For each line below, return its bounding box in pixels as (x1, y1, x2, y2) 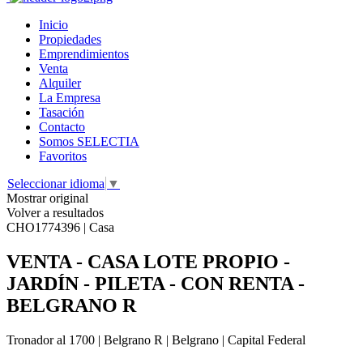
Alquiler (39, 76, 81, 90)
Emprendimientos (39, 47, 129, 61)
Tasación (39, 105, 84, 119)
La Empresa (39, 91, 100, 105)
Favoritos (39, 149, 87, 163)
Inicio (39, 18, 68, 32)
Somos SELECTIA (39, 135, 139, 148)
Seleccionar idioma (7, 177, 105, 190)
